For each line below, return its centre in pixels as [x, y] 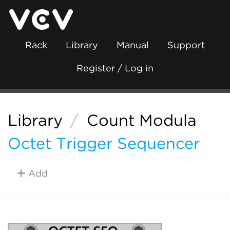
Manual [133, 45]
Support [186, 45]
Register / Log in [115, 68]
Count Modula [141, 120]
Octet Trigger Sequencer [104, 143]
